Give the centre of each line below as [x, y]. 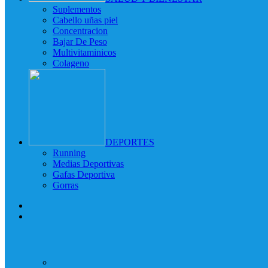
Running [69, 153]
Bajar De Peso [80, 41]
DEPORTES [130, 142]
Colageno [71, 63]
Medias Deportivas [88, 163]
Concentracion [80, 31]
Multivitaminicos [84, 52]
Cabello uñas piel [85, 20]
